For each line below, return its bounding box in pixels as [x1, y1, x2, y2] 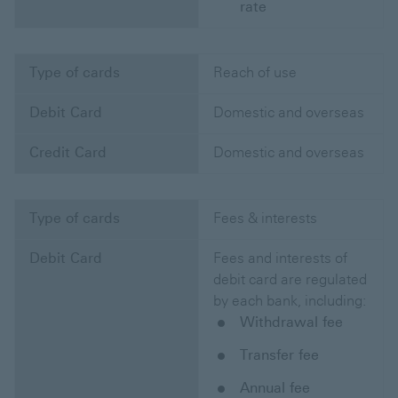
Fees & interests [213, 210, 317, 227]
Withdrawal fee [240, 314, 343, 331]
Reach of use [213, 64, 297, 82]
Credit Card [29, 144, 107, 162]
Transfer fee [240, 346, 319, 364]
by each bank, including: [213, 292, 366, 310]
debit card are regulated [213, 271, 367, 289]
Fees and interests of [213, 250, 347, 267]
